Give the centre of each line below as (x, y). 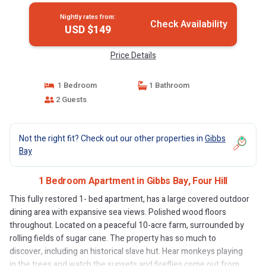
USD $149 (88, 30)
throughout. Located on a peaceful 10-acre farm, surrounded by (127, 225)
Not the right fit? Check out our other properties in (112, 139)
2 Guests (70, 99)
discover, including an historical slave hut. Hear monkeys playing (126, 251)
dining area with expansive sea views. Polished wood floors (118, 212)
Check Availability (189, 24)
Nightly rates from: (88, 17)
